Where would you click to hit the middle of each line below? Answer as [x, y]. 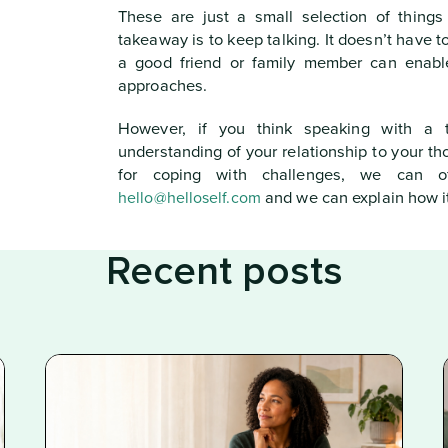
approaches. [163, 86]
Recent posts [224, 272]
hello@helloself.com [189, 198]
